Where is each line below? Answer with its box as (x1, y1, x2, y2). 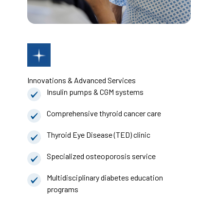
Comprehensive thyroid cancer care (47, 109, 161, 118)
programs (47, 184, 78, 194)
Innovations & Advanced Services (27, 75, 136, 85)
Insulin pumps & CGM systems (47, 87, 144, 97)
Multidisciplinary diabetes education (47, 173, 163, 182)
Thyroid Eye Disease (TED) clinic (47, 130, 150, 140)
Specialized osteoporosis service (47, 151, 156, 161)
